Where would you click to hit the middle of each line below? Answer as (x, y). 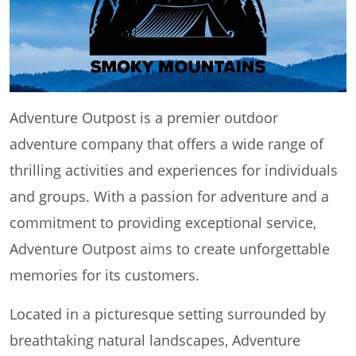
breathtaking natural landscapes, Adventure (155, 341)
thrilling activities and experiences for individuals (174, 170)
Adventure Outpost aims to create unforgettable (170, 249)
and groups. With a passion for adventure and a (169, 197)
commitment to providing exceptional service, (163, 223)
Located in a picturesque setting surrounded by (168, 314)
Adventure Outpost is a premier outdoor (144, 118)
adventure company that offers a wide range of (166, 144)
